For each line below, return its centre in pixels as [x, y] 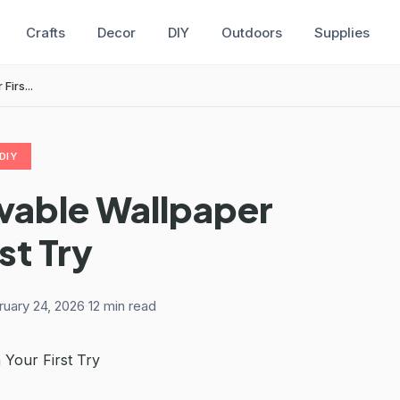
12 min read [122, 305]
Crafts [45, 32]
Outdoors [251, 32]
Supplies [342, 32]
